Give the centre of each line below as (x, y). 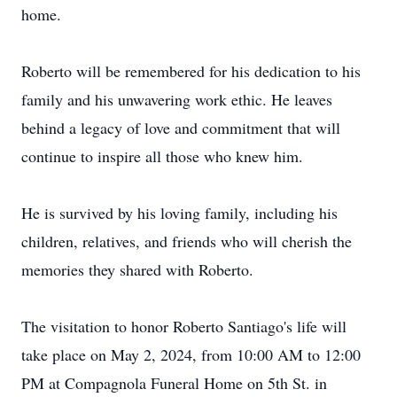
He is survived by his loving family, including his (179, 213)
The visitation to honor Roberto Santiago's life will (184, 326)
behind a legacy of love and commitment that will (181, 128)
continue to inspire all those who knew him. (162, 156)
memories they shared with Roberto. (137, 269)
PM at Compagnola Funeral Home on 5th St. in (174, 383)
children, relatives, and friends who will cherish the (187, 241)
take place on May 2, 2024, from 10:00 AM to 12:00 (191, 354)
